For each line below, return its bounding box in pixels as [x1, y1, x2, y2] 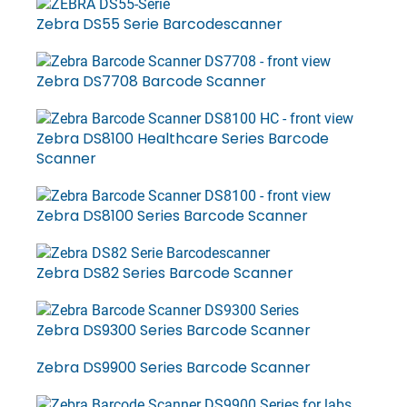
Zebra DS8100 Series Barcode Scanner [36, 205, 308, 226]
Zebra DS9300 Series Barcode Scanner [36, 320, 311, 341]
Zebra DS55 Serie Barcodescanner [36, 14, 283, 35]
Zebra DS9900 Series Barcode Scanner [36, 357, 311, 378]
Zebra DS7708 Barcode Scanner [36, 71, 266, 92]
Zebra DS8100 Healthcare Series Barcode [36, 128, 329, 149]
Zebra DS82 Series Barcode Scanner [36, 263, 293, 283]
